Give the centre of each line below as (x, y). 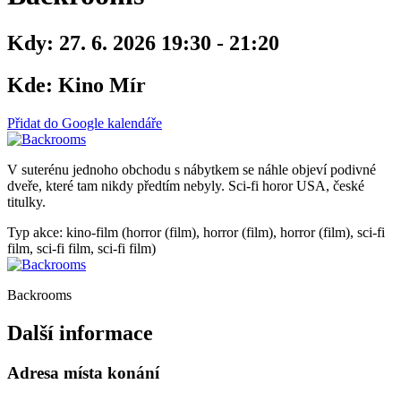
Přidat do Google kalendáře (85, 123)
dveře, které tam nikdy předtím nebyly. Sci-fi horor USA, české (186, 185)
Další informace (80, 333)
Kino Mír (99, 85)
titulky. (26, 201)
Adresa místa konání (83, 372)
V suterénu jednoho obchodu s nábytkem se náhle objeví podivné (192, 169)
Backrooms (39, 294)
